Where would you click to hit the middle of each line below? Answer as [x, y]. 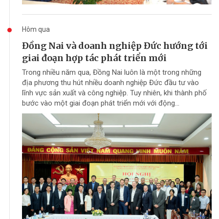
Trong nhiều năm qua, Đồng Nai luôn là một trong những [112, 72]
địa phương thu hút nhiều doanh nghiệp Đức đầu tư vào [110, 82]
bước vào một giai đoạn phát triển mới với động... [101, 103]
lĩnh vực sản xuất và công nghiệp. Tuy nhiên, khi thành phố [114, 93]
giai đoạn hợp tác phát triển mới [94, 58]
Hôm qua [36, 29]
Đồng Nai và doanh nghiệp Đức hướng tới [115, 45]
